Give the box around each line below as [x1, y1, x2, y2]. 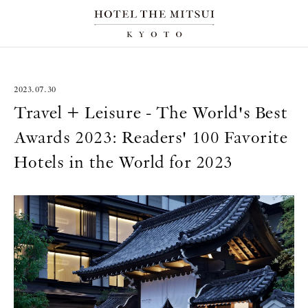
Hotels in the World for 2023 [14, 150, 233, 174]
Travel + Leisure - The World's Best [14, 100, 288, 124]
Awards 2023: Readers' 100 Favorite [14, 125, 288, 149]
